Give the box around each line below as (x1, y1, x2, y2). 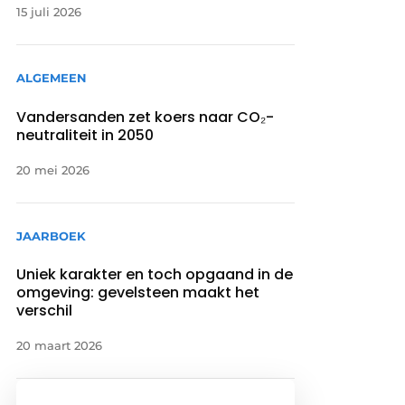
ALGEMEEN (16, 71, 88, 86)
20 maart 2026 (16, 337, 103, 353)
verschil (16, 299, 73, 321)
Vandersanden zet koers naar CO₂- (16, 106, 275, 127)
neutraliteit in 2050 (16, 124, 155, 146)
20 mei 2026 (16, 162, 90, 177)
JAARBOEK (16, 228, 87, 243)
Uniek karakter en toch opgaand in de (16, 263, 294, 285)
